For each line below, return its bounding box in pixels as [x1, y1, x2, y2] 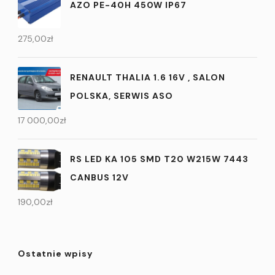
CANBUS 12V [70, 172, 129, 184]
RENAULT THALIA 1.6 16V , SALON [70, 72, 225, 83]
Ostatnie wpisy [18, 247, 93, 259]
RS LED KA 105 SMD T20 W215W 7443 [70, 153, 249, 165]
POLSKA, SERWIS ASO [70, 90, 173, 102]
